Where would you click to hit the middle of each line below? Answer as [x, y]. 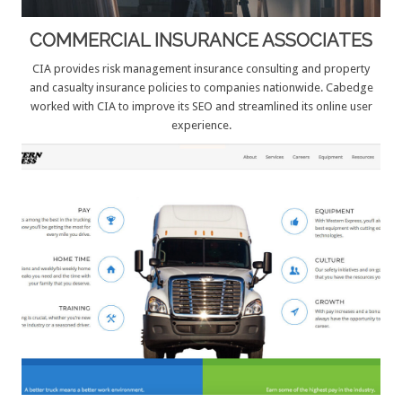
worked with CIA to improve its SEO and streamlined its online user [201, 106]
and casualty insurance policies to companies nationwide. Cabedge [201, 87]
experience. [201, 125]
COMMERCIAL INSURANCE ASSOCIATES [201, 40]
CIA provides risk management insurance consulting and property [201, 68]
